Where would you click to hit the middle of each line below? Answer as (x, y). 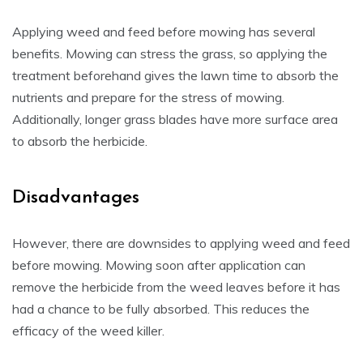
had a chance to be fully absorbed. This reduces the (161, 309)
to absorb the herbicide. (80, 141)
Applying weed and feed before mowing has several (164, 32)
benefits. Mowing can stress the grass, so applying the (170, 53)
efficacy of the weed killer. (88, 331)
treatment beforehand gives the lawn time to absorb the (175, 75)
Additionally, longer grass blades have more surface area (175, 119)
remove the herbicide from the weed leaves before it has (176, 287)
